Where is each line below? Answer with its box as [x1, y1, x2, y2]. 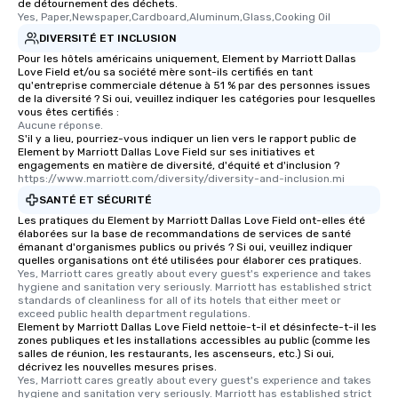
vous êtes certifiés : [18, 106, 119, 118]
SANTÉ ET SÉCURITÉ [39, 193, 152, 206]
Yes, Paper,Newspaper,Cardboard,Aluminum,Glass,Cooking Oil [18, 11, 330, 23]
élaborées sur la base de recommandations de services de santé [18, 227, 351, 240]
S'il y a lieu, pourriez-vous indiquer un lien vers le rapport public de [18, 132, 356, 145]
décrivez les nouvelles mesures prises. [18, 361, 217, 373]
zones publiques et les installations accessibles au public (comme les [18, 334, 370, 346]
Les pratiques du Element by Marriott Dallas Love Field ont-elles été [18, 214, 365, 227]
